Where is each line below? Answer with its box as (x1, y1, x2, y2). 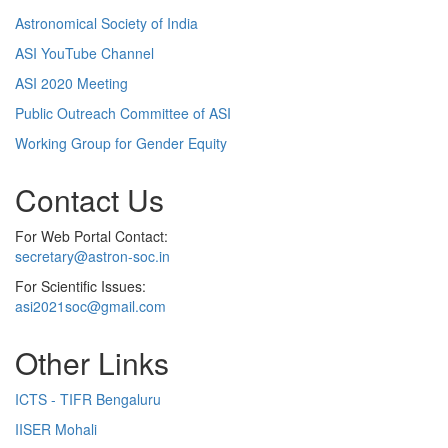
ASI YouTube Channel (15, 43, 154, 64)
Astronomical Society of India (15, 13, 198, 34)
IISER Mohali (15, 419, 97, 440)
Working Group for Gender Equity (15, 133, 227, 154)
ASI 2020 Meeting (15, 73, 128, 94)
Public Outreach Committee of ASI (15, 103, 231, 124)
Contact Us (15, 178, 164, 222)
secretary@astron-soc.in (15, 246, 170, 267)
